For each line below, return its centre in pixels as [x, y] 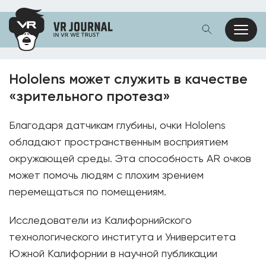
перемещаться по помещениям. [88, 192]
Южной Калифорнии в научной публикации [113, 254]
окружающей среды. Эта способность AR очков [130, 159]
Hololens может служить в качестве [128, 80]
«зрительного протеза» [90, 97]
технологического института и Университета [122, 237]
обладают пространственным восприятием [118, 142]
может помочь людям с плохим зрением [106, 176]
